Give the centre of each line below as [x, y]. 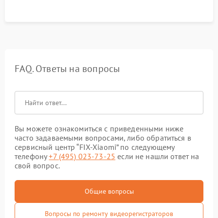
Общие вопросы [109, 191]
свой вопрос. [37, 165]
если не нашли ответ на [157, 156]
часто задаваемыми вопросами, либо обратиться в [103, 138]
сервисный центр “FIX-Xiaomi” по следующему [95, 147]
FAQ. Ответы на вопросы [67, 69]
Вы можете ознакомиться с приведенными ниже [99, 128]
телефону [32, 156]
